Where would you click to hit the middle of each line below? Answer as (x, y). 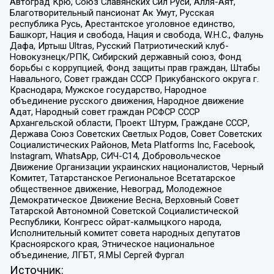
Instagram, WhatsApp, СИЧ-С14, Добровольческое (115, 156)
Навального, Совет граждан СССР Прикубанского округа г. (134, 79)
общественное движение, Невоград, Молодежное (116, 189)
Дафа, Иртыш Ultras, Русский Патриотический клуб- (119, 46)
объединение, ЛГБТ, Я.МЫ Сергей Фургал (97, 255)
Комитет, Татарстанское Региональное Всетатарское (122, 178)
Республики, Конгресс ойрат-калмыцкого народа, (115, 222)
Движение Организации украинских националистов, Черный (136, 167)
